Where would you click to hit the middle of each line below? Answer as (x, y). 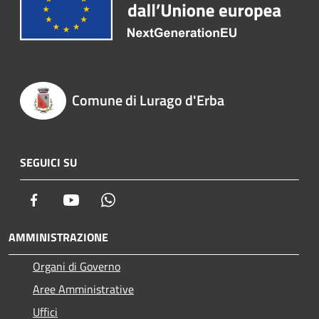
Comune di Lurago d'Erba (148, 100)
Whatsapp (140, 200)
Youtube (99, 200)
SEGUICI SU (48, 163)
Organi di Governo (77, 267)
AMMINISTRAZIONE (58, 237)
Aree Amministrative (83, 289)
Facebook (64, 200)
